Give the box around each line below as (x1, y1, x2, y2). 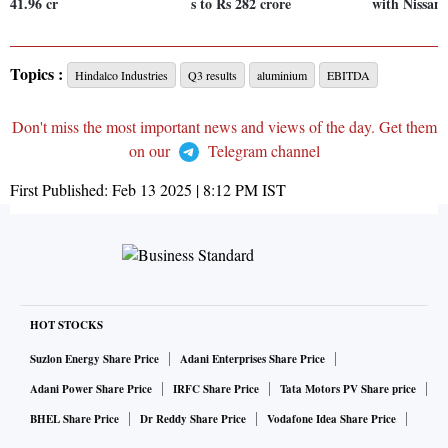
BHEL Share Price (30, 411, 119, 428)
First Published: (10, 179, 112, 201)
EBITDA (327, 67, 370, 84)
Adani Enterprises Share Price (180, 351, 325, 368)
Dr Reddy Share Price (140, 411, 246, 428)
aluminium (257, 67, 307, 84)
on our (128, 140, 174, 162)
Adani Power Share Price (30, 381, 152, 398)
